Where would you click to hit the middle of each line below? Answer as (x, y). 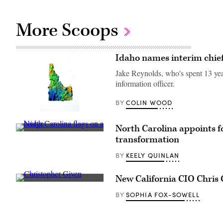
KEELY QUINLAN (152, 155)
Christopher (33, 198)
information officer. (145, 83)
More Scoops (69, 30)
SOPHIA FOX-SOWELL (163, 194)
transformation (147, 139)
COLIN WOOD (149, 102)
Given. (25, 205)
